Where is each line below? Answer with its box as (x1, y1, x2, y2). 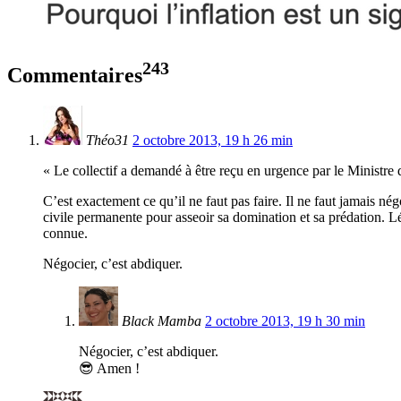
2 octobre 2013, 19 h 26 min (132, 132, 293, 149)
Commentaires (7, 64, 142, 88)
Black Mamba (122, 313, 201, 329)
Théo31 (86, 132, 129, 149)
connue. (43, 226, 88, 242)
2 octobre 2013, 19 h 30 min (205, 313, 365, 329)
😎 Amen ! (79, 361, 140, 377)
